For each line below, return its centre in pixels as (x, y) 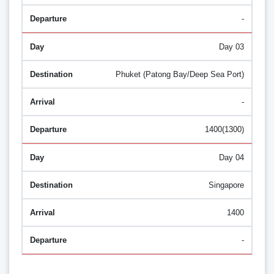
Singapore (226, 185)
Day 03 (231, 47)
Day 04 (231, 158)
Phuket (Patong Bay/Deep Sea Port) (180, 75)
